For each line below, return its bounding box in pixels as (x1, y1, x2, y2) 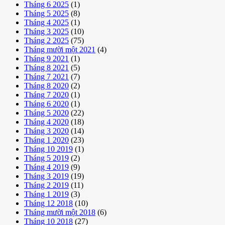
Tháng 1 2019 (24, 189, 69, 198)
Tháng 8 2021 (24, 63, 69, 72)
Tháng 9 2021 (24, 54, 69, 63)
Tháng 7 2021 (24, 72, 69, 81)
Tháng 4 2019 (24, 162, 69, 171)
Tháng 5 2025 (24, 9, 69, 18)
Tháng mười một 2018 (24, 207, 95, 216)
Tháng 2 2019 (24, 180, 69, 189)
